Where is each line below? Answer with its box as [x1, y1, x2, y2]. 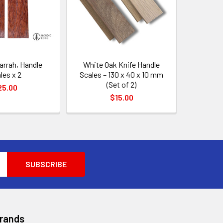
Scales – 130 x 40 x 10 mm [80, 70, 163, 79]
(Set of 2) [107, 80, 136, 89]
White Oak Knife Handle [83, 60, 160, 69]
